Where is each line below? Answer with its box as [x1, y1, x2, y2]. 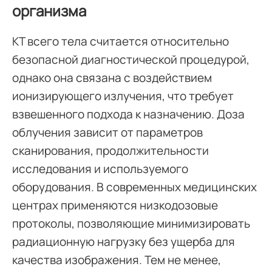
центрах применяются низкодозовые [12, 197, 218, 213]
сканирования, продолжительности [12, 143, 209, 158]
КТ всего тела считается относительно [12, 33, 229, 49]
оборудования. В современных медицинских [12, 179, 257, 195]
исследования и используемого [12, 161, 188, 177]
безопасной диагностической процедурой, [12, 52, 250, 67]
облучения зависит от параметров [12, 124, 203, 140]
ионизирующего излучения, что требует [12, 88, 234, 104]
